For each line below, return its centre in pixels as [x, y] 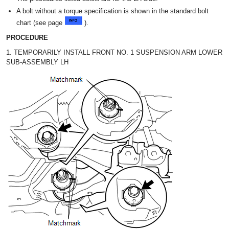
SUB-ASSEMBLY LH [37, 62]
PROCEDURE [27, 38]
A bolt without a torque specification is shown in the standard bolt [112, 11]
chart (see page [40, 23]
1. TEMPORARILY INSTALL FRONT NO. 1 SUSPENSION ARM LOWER [114, 52]
